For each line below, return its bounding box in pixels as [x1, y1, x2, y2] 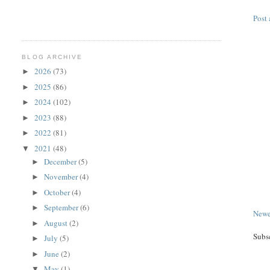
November [44, 171, 80, 183]
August [44, 217, 70, 228]
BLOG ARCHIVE [22, 53, 83, 60]
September [44, 202, 81, 213]
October [44, 186, 72, 198]
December [44, 155, 79, 167]
